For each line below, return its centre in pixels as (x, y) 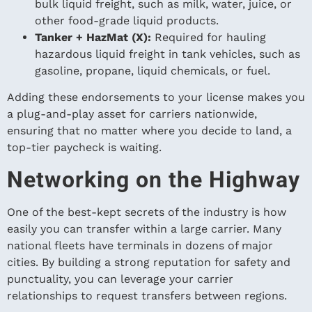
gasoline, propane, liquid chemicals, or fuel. (153, 70)
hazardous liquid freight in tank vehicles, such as (167, 54)
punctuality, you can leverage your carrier (120, 279)
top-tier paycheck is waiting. (84, 148)
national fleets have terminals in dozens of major (140, 245)
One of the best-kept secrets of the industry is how (147, 212)
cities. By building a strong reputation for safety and (149, 262)
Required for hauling (210, 37)
